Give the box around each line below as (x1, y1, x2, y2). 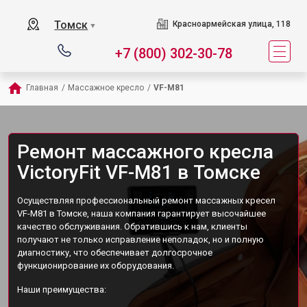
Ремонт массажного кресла (17, 140, 273, 163)
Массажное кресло (68, 83, 144, 93)
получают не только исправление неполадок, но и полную (17, 234, 264, 245)
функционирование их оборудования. (17, 260, 174, 271)
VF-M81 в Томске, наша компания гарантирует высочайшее (17, 208, 266, 219)
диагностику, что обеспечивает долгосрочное (17, 247, 212, 258)
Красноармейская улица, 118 (172, 19, 291, 29)
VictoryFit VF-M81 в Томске (17, 161, 260, 184)
